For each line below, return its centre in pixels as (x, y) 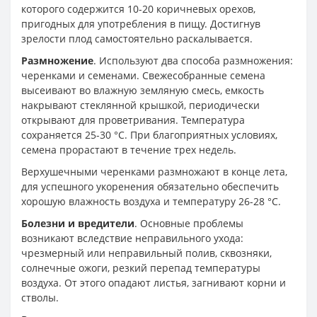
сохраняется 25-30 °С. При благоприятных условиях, (149, 134)
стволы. (40, 297)
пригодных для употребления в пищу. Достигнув (141, 23)
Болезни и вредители (78, 223)
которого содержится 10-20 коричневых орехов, (138, 8)
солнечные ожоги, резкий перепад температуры (141, 267)
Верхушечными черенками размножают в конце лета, (154, 171)
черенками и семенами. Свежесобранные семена (143, 75)
